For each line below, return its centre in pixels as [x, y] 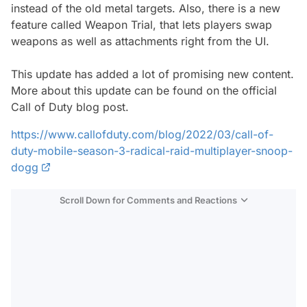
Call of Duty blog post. [70, 107]
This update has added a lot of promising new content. [152, 74]
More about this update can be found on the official [144, 90]
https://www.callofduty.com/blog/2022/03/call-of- [142, 134]
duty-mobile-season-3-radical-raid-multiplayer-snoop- [152, 150]
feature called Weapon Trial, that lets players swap [142, 24]
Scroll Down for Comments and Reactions [148, 200]
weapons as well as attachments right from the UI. [140, 41]
